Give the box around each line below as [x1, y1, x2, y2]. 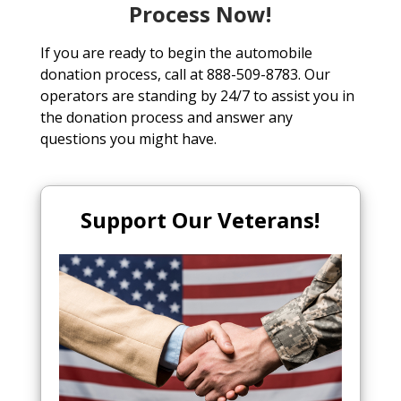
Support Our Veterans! [81, 205, 320, 235]
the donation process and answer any [39, 107, 293, 128]
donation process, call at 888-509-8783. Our [39, 64, 330, 85]
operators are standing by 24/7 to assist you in [39, 86, 354, 107]
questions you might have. [39, 129, 217, 149]
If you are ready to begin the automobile [39, 43, 312, 64]
